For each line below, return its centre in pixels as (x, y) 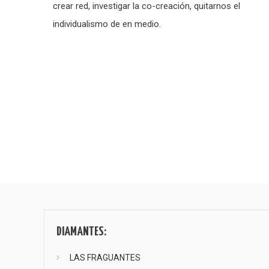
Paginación (52, 153)
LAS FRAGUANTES (105, 257)
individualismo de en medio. (107, 24)
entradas (46, 207)
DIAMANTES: (82, 231)
